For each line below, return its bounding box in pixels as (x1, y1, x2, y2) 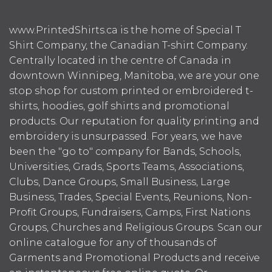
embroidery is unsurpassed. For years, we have (9, 131, 242, 143)
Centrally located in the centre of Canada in (9, 55, 231, 67)
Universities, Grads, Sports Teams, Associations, (9, 161, 244, 173)
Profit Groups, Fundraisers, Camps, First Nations (9, 206, 250, 219)
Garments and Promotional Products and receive (9, 252, 260, 264)
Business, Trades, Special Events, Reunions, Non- (9, 191, 252, 203)
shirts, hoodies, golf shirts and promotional (9, 100, 229, 112)
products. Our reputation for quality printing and (9, 115, 259, 127)
